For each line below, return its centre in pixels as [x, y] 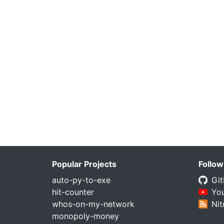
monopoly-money [85, 216]
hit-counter [73, 192]
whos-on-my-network [93, 204]
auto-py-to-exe [81, 180]
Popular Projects [84, 164]
